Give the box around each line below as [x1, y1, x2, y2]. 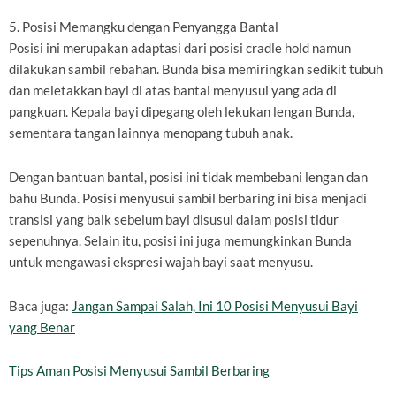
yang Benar [9, 319, 75, 335]
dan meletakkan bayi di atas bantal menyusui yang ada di [9, 83, 337, 99]
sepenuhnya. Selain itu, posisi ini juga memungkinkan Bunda [9, 233, 352, 248]
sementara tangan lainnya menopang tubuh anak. [9, 126, 293, 141]
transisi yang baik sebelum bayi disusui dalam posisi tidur [9, 212, 339, 227]
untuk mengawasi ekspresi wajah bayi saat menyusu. [9, 255, 313, 270]
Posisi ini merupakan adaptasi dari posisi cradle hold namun [9, 41, 351, 57]
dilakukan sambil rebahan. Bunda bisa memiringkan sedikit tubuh [9, 62, 383, 78]
